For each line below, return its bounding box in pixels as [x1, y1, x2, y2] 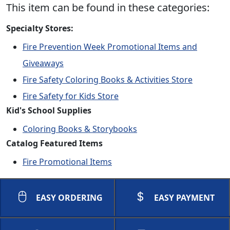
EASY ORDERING [36, 192, 103, 203]
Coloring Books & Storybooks [23, 123, 137, 135]
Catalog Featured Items [6, 138, 103, 149]
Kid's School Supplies [6, 105, 91, 116]
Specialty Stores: [6, 23, 73, 34]
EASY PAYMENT [154, 192, 215, 203]
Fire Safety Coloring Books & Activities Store [23, 74, 193, 85]
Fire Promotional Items [23, 156, 112, 167]
